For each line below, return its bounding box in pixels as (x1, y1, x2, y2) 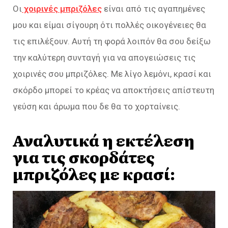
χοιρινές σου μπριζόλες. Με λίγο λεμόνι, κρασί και (13, 69, 211, 79)
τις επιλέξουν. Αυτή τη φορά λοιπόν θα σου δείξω (13, 36, 211, 46)
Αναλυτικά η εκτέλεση (13, 128, 194, 151)
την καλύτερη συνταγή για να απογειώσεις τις (13, 52, 195, 63)
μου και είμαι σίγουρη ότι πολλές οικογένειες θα (13, 20, 206, 30)
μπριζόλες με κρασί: (13, 162, 175, 185)
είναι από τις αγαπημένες (102, 4, 205, 14)
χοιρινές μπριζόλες (22, 4, 102, 14)
